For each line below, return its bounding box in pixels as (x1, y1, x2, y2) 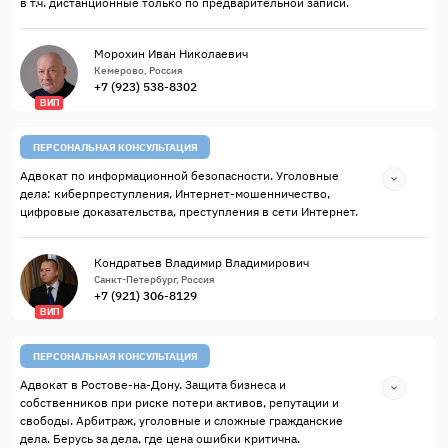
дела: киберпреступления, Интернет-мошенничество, (20, 186, 330, 201)
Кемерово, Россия (94, 64, 183, 77)
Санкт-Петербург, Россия (94, 273, 215, 286)
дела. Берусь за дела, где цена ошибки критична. (20, 431, 300, 446)
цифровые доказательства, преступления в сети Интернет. (20, 204, 358, 219)
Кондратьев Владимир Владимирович (94, 255, 309, 270)
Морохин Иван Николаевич (94, 46, 248, 61)
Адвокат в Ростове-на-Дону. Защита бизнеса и (20, 377, 286, 392)
